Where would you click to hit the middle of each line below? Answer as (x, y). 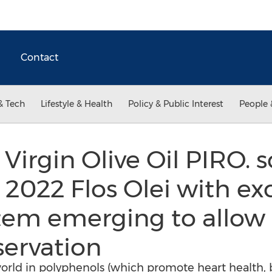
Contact (39, 57)
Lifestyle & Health (76, 104)
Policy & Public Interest (176, 104)
